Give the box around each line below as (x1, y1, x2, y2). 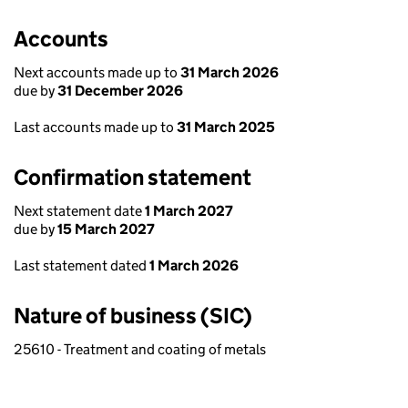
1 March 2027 (145, 202, 233, 219)
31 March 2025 (177, 118, 275, 136)
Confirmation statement (14, 164, 251, 190)
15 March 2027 (57, 220, 155, 238)
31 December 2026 (57, 82, 183, 99)
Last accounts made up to (14, 118, 177, 136)
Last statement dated (14, 257, 149, 274)
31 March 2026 (180, 64, 279, 81)
